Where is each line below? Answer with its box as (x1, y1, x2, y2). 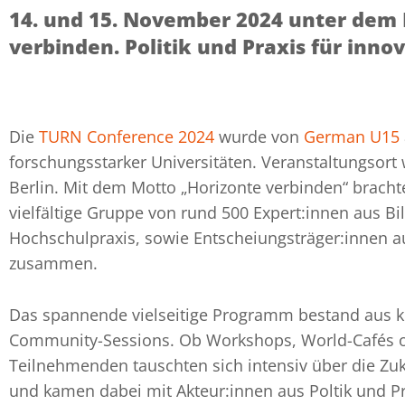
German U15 (304, 125, 400, 147)
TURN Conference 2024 (39, 125, 214, 147)
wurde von (214, 125, 304, 147)
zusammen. (9, 251, 98, 274)
